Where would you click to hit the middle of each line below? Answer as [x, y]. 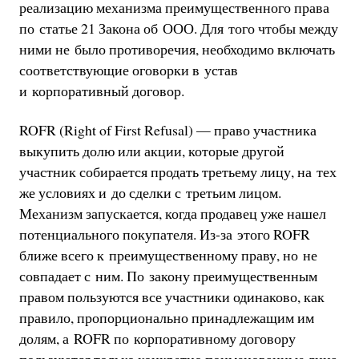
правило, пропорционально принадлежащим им [166, 318]
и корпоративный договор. [101, 90]
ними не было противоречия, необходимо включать [177, 48]
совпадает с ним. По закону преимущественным [168, 276]
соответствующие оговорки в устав [128, 69]
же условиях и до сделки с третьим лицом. [150, 193]
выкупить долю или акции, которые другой [151, 151]
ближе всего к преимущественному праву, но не [168, 255]
